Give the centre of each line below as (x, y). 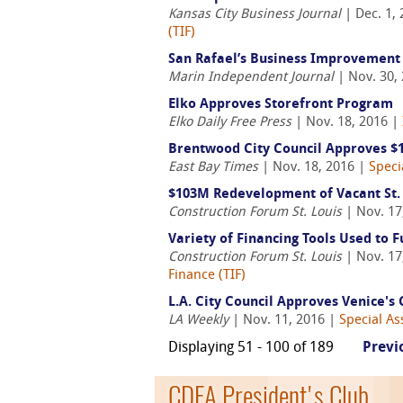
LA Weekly (198, 321)
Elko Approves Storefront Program (281, 105)
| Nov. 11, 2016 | (284, 321)
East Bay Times (213, 168)
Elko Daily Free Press (230, 123)
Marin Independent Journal (251, 78)
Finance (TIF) (207, 276)
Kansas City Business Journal (255, 15)
